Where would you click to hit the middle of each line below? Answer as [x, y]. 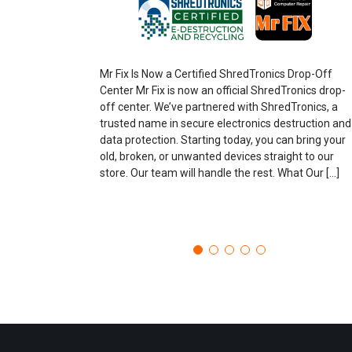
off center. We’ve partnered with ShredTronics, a [219, 106]
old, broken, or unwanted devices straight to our [217, 156]
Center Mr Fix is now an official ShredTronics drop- [223, 90]
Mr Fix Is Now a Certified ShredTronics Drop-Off [216, 73]
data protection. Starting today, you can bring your [223, 139]
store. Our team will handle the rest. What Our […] [220, 172]
